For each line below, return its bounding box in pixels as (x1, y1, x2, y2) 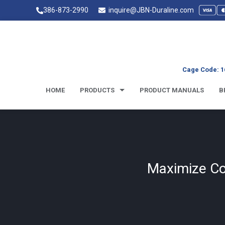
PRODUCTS (80, 86, 115, 94)
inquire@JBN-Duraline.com (105, 6, 194, 15)
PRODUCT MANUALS (140, 86, 204, 94)
